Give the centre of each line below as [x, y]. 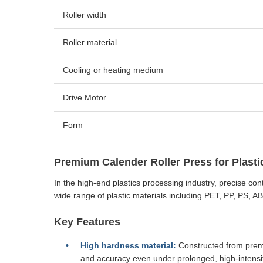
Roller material [90, 42]
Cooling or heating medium [113, 70]
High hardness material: [128, 245]
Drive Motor [85, 97]
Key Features [87, 222]
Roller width [85, 15]
